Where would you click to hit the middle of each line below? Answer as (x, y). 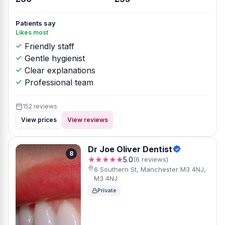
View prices (39, 120)
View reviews (88, 120)
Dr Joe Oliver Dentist (130, 149)
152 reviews (40, 106)
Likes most (32, 32)
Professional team (58, 82)
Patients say (36, 23)
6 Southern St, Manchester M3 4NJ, (150, 169)
